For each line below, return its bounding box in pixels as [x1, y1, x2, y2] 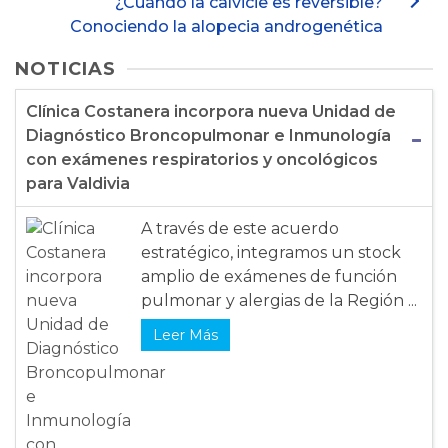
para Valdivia [26, 174, 130, 194]
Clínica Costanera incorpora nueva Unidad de [26, 102, 396, 122]
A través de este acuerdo [141, 219, 339, 239]
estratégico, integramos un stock [141, 243, 401, 263]
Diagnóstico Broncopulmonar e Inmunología [26, 126, 391, 146]
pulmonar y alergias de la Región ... [141, 291, 417, 311]
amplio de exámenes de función [141, 267, 397, 287]
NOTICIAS [15, 58, 117, 81]
